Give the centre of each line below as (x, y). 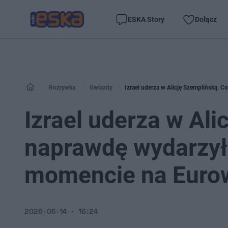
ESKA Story (146, 19)
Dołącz (206, 19)
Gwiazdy (101, 88)
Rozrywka (62, 88)
